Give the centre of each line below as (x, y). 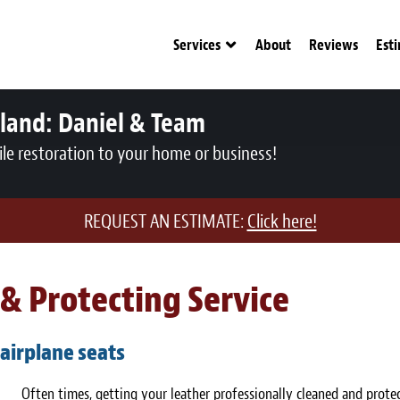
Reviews (333, 45)
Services (197, 45)
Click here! (282, 221)
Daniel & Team (132, 123)
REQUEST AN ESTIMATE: (165, 221)
